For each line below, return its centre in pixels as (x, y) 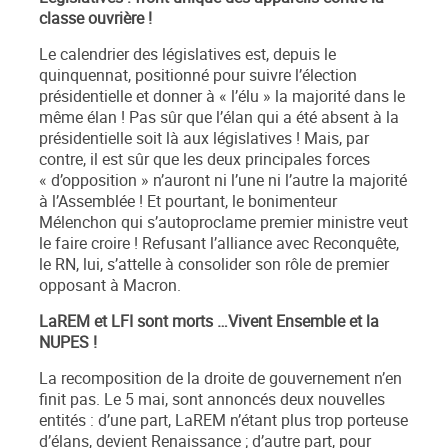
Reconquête (354, 244)
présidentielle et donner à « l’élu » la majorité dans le (222, 97)
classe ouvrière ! (95, 19)
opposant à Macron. (110, 286)
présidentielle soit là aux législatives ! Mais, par (204, 139)
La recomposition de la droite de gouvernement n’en (220, 379)
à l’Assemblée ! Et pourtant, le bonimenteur (188, 202)
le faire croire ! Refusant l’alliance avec (176, 244)
